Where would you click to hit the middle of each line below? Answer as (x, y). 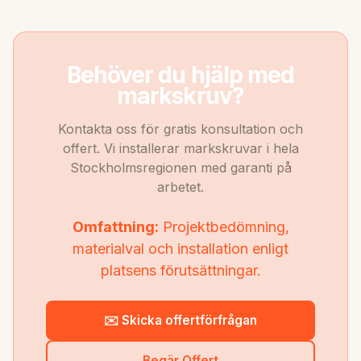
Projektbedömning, (224, 226)
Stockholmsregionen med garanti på (180, 167)
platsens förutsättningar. (180, 270)
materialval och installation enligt (180, 248)
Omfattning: (115, 226)
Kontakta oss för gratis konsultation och (180, 129)
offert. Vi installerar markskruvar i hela (180, 148)
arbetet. (180, 187)
